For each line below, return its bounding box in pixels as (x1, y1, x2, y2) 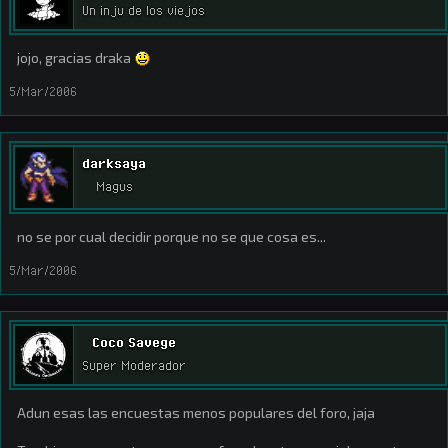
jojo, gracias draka (17, 49, 134, 66)
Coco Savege (92, 334, 176, 350)
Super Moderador (82, 357, 186, 374)
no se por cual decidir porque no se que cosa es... (17, 228, 326, 245)
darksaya (82, 155, 146, 171)
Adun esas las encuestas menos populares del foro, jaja (17, 404, 375, 421)
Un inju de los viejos (82, 2, 205, 19)
